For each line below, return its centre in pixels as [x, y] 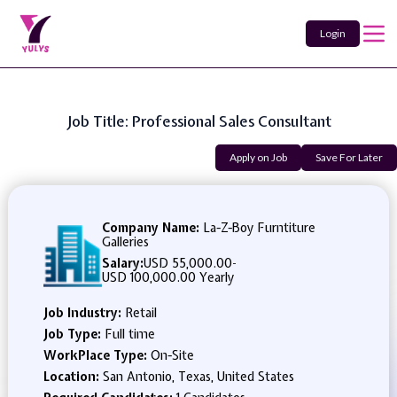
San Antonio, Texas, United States [198, 377]
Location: [73, 377]
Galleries [125, 242]
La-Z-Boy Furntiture [257, 228]
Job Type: [74, 334]
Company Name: [151, 228]
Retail [140, 313]
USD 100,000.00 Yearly [168, 277]
